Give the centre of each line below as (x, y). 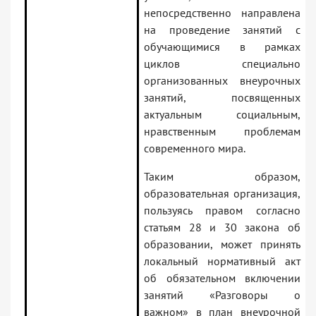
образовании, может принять (222, 244)
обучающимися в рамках (222, 47)
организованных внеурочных (222, 81)
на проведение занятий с (222, 30)
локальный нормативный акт (222, 261)
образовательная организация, (222, 194)
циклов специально (222, 64)
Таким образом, (222, 177)
